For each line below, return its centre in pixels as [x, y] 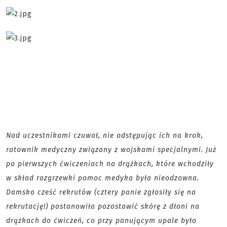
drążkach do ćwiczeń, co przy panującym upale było [101, 221]
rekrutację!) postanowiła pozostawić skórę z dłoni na [103, 206]
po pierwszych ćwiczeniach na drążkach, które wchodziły [110, 164]
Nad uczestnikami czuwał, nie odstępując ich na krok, [105, 136]
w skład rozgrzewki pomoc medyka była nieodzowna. [103, 178]
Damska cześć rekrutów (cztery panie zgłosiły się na [101, 192]
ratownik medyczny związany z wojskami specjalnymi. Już [111, 150]
